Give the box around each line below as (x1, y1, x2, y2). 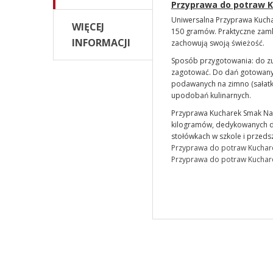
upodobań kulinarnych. (171, 90, 251, 101)
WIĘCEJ (72, 20, 104, 34)
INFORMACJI (72, 36, 130, 49)
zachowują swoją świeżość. (171, 38, 264, 48)
